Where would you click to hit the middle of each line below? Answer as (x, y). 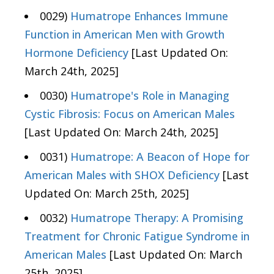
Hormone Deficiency (76, 53)
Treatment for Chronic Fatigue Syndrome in (137, 236)
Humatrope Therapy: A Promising (157, 218)
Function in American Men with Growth (124, 35)
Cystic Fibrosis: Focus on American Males (130, 114)
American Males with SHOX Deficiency (122, 175)
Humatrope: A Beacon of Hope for (160, 157)
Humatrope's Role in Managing (150, 96)
